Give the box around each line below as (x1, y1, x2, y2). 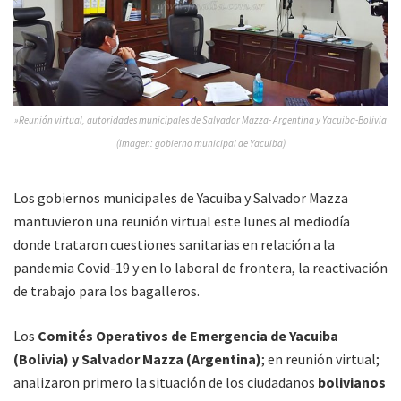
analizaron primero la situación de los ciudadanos (13, 372, 318, 391)
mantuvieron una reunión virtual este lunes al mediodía (13, 211, 350, 230)
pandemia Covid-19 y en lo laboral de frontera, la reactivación (13, 258, 388, 277)
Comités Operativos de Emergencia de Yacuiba (35, 326, 338, 345)
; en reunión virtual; (261, 349, 380, 368)
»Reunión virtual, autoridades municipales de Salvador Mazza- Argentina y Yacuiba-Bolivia (14, 113, 387, 126)
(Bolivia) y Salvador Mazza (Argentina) (13, 349, 261, 368)
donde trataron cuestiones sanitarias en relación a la (13, 235, 335, 253)
